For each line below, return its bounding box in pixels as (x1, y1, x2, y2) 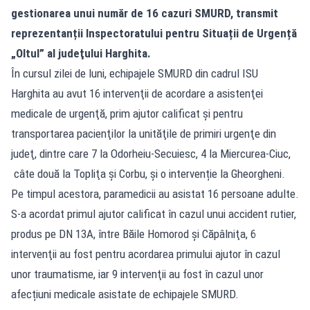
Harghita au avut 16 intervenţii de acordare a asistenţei (11, 86, 263, 100)
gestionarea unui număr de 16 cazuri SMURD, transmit (11, 6, 278, 20)
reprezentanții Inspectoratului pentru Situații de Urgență (11, 26, 297, 40)
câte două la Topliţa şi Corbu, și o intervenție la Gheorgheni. (11, 166, 285, 181)
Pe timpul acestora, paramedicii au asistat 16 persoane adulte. (11, 186, 299, 201)
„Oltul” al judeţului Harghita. (11, 46, 156, 60)
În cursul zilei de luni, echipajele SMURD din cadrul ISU (11, 66, 258, 80)
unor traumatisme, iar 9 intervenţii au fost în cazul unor (11, 266, 264, 281)
